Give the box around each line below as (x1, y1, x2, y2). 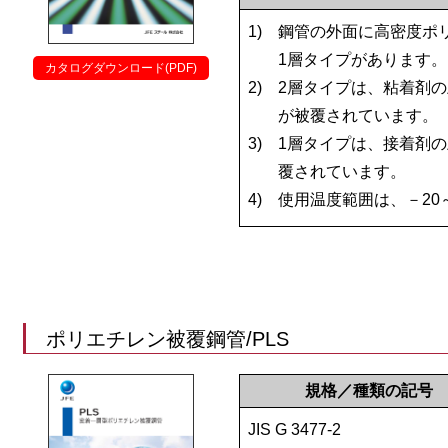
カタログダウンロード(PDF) (44, 60, 197, 75)
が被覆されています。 (277, 106, 438, 124)
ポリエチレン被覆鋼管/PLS (45, 327, 289, 350)
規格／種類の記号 (304, 381, 433, 399)
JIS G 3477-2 (247, 420, 341, 438)
